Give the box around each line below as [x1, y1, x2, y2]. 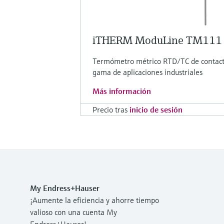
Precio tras [92, 104, 127, 114]
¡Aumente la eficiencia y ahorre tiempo [30, 194, 159, 205]
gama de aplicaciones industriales [92, 66, 202, 77]
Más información [92, 85, 151, 96]
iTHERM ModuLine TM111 [92, 33, 222, 47]
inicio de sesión [129, 104, 182, 114]
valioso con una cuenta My [30, 206, 117, 217]
